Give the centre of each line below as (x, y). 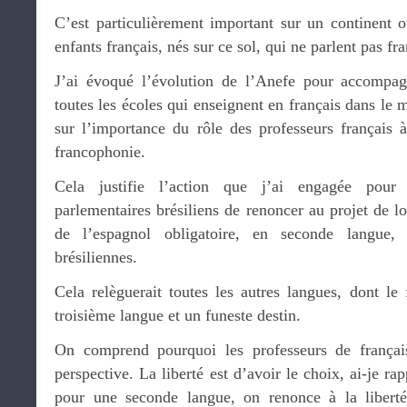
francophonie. (100, 152)
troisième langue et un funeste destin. (178, 315)
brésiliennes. (96, 257)
